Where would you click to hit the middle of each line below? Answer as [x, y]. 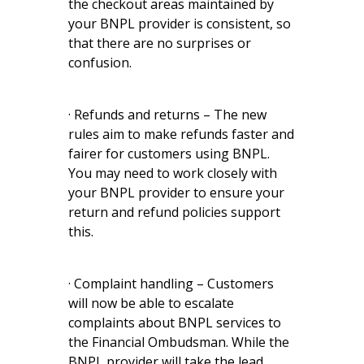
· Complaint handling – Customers [171, 283]
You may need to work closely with [173, 173]
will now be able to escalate [151, 303]
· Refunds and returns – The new [167, 114]
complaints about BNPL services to [175, 322]
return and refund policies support [174, 212]
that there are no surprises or [160, 43]
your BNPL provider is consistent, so [180, 23]
